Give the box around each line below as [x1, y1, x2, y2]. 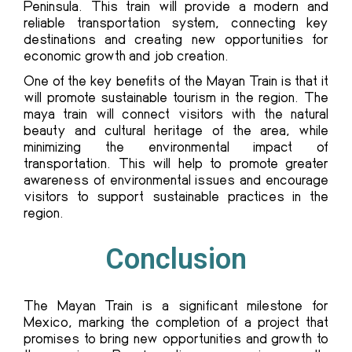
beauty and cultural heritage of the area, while [24, 121, 328, 139]
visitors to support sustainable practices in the [24, 187, 328, 205]
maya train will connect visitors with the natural [24, 104, 328, 123]
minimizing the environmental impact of [24, 137, 328, 156]
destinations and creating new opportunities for [24, 30, 328, 48]
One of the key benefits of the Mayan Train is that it [24, 71, 328, 90]
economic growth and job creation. [24, 46, 229, 64]
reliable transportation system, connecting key [24, 13, 328, 31]
